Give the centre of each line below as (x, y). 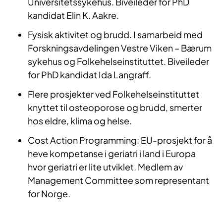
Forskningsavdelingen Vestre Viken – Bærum (120, 48)
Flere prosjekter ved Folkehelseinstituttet (113, 94)
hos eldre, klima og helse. (80, 120)
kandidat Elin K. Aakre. (73, 15)
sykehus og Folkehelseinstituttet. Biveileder (118, 61)
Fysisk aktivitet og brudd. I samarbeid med (115, 34)
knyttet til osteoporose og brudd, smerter (115, 107)
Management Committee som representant (118, 180)
